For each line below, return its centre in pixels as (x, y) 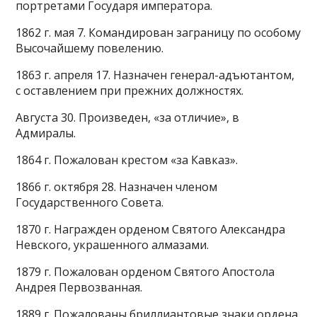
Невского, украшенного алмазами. (113, 245)
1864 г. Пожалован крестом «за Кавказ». (127, 160)
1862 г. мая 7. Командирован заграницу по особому (158, 33)
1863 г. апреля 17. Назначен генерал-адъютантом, (155, 75)
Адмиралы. (46, 133)
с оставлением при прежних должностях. (130, 91)
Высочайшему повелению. (90, 48)
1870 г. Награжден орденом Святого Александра (151, 229)
